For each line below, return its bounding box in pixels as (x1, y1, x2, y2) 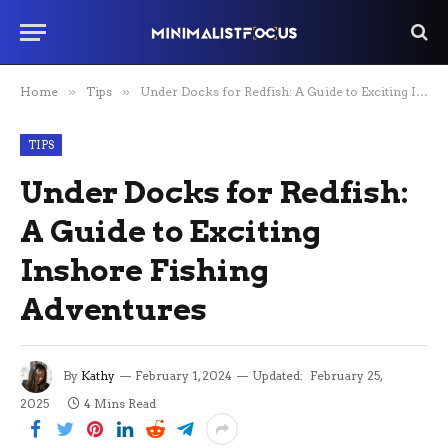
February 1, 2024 (135, 368, 232, 384)
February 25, (310, 368, 382, 384)
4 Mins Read (84, 396, 156, 411)
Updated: (252, 368, 303, 384)
